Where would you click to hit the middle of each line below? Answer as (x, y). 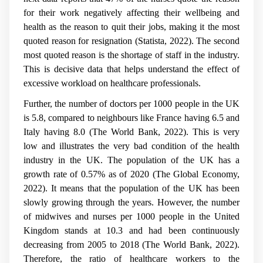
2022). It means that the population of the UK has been (131, 188)
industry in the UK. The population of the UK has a (131, 160)
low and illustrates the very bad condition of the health (131, 146)
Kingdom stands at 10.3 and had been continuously (131, 230)
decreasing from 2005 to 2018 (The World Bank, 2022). (131, 244)
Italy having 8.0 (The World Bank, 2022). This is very (131, 131)
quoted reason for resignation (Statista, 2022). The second (131, 41)
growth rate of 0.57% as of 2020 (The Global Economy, (131, 174)
